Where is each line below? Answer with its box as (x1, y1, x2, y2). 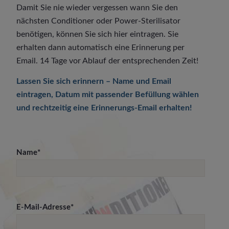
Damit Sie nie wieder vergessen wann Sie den (16, 4, 178, 12)
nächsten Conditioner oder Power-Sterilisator (16, 17, 181, 26)
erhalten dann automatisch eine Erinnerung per (16, 43, 185, 52)
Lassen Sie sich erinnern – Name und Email (16, 77, 172, 85)
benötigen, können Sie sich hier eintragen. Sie (16, 30, 179, 39)
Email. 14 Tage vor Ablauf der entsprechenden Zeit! (16, 57, 199, 65)
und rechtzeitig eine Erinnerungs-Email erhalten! (16, 103, 193, 112)
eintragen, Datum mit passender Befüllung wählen (16, 90, 199, 99)
